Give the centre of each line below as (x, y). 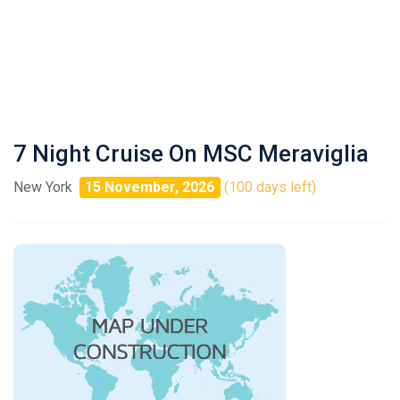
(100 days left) (270, 187)
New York (43, 187)
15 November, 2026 (150, 187)
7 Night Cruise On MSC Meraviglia (191, 154)
